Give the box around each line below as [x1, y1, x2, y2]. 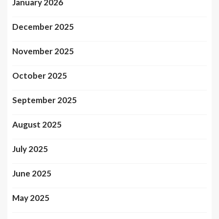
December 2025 [12, 22, 74, 32]
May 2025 [12, 193, 49, 203]
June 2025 [12, 168, 51, 179]
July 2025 [12, 144, 48, 154]
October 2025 [12, 70, 67, 81]
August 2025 [12, 119, 62, 130]
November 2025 [12, 46, 74, 57]
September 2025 [12, 95, 77, 106]
